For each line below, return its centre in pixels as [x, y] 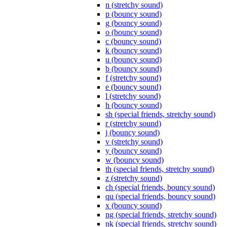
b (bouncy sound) [134, 69]
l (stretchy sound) [133, 96]
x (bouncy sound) [134, 206]
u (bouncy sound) [134, 60]
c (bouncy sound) [133, 42]
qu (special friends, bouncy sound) [160, 197]
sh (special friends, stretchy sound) [160, 115]
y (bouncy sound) [134, 151]
